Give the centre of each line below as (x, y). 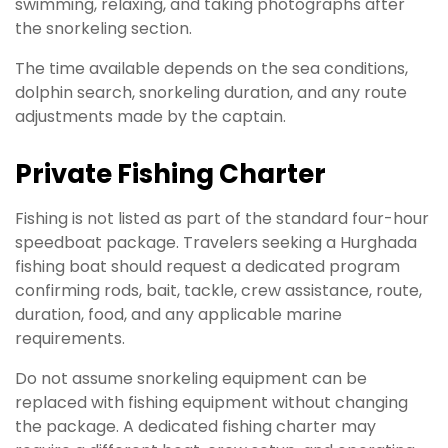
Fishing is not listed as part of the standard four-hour (222, 218)
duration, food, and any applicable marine (178, 314)
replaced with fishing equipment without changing (211, 402)
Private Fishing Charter (170, 173)
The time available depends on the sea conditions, (211, 68)
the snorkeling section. (103, 28)
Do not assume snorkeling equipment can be (191, 378)
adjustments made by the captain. (150, 116)
